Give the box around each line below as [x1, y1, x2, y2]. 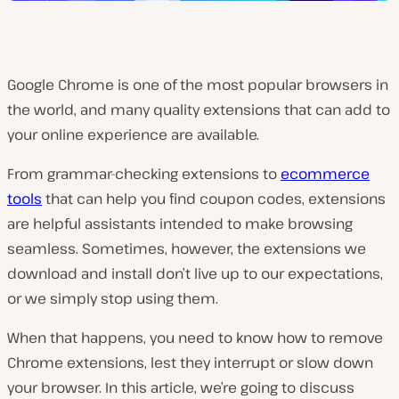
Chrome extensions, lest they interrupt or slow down [7, 353, 373, 372]
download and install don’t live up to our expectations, [7, 264, 383, 283]
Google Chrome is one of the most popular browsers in [7, 75, 388, 94]
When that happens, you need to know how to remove [7, 328, 383, 347]
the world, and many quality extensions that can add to [7, 100, 390, 119]
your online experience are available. [7, 125, 259, 144]
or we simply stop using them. [7, 289, 218, 308]
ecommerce [281, 164, 370, 183]
